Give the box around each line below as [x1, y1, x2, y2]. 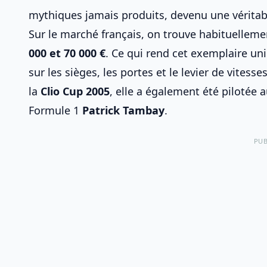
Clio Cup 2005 [41, 84, 110, 98]
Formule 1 [29, 103, 82, 117]
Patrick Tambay [82, 103, 164, 117]
